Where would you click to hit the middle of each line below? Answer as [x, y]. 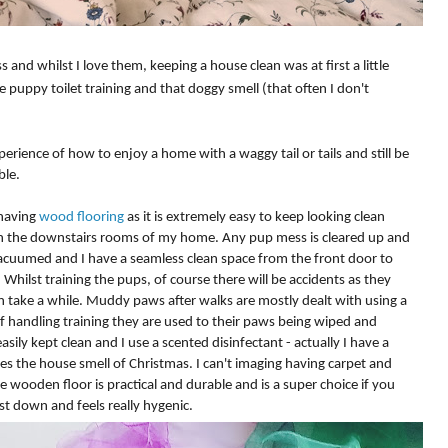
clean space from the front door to [288, 259]
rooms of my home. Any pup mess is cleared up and [253, 238]
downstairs [63, 238]
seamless [157, 259]
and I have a [91, 259]
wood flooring [81, 217]
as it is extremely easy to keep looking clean [254, 217]
